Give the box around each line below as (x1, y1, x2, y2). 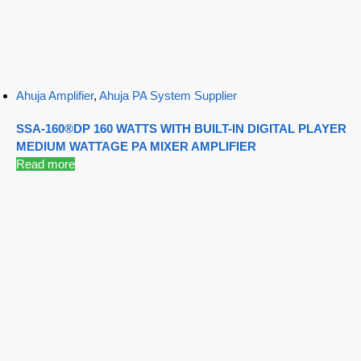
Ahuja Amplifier (16, 88, 93, 102)
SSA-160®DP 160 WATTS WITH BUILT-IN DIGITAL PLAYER (16, 121, 346, 135)
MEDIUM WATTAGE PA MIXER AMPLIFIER (16, 139, 256, 153)
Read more (16, 156, 75, 171)
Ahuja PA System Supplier (99, 88, 237, 102)
